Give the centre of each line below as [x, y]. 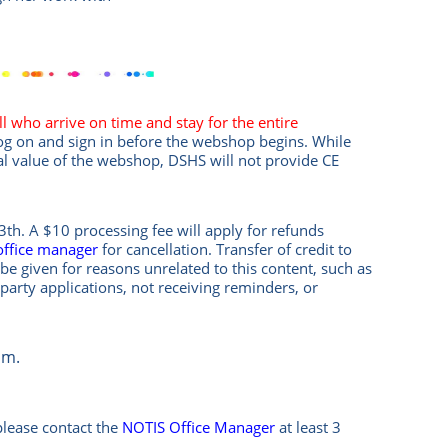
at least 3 [310, 427]
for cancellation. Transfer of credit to [225, 249]
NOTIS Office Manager [199, 427]
